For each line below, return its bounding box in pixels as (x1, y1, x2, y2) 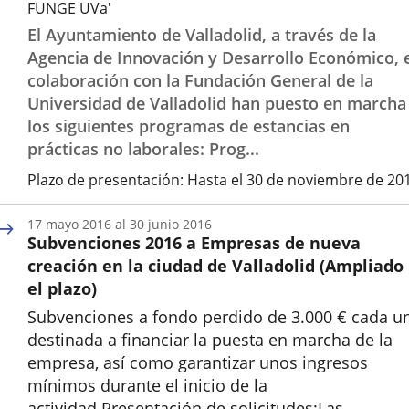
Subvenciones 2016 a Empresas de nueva (27, 232, 361, 254)
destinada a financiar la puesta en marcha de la (27, 329, 393, 351)
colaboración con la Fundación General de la (27, 69, 373, 91)
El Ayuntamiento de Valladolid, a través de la (27, 24, 376, 46)
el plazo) (27, 278, 97, 299)
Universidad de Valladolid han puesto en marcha (27, 92, 406, 114)
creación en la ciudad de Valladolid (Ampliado (27, 255, 404, 277)
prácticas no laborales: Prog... (27, 138, 259, 160)
